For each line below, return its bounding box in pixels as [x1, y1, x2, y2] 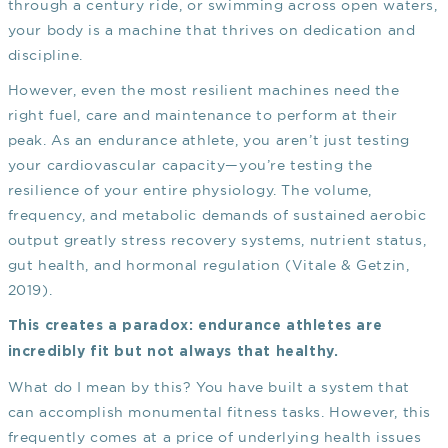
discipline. [7, 47, 84, 64]
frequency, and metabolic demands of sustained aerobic [7, 207, 427, 224]
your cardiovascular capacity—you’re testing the [7, 157, 373, 174]
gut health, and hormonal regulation [7, 257, 286, 274]
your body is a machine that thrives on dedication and [7, 22, 416, 39]
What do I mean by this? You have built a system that [7, 379, 410, 396]
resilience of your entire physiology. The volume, [7, 182, 372, 199]
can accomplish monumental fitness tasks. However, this [7, 404, 431, 421]
